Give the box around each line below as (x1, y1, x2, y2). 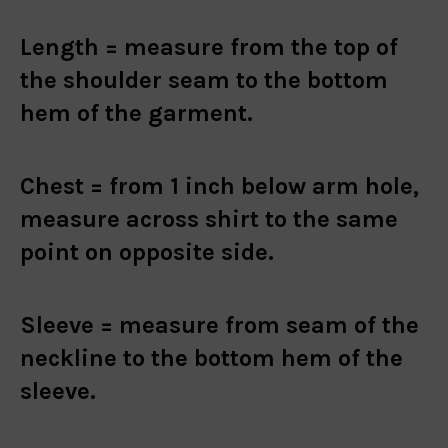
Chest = (20, 171, 109, 200)
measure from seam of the (119, 310, 419, 339)
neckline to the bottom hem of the (20, 343, 403, 372)
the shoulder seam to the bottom (20, 65, 388, 94)
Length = (20, 32, 118, 61)
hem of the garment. (20, 98, 259, 127)
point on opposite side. (20, 237, 280, 266)
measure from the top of (124, 32, 398, 61)
